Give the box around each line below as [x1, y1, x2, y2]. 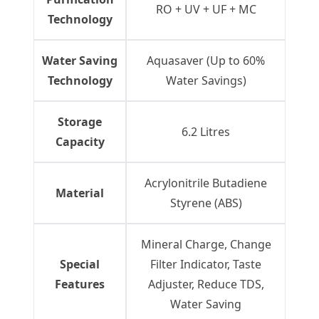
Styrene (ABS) [169, 195, 242, 211]
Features [55, 276, 105, 292]
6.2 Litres [182, 124, 230, 140]
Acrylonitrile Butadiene [145, 175, 267, 191]
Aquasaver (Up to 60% [147, 53, 265, 68]
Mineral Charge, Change [140, 236, 271, 252]
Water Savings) [165, 73, 246, 88]
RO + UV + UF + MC [155, 1, 256, 17]
